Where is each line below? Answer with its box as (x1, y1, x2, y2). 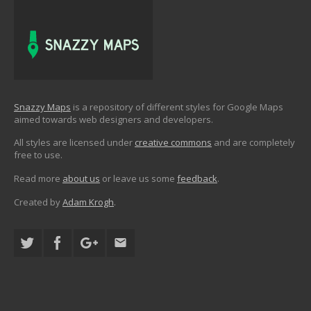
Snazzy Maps (14, 100, 71, 113)
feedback (177, 172, 217, 185)
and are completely (212, 136, 295, 149)
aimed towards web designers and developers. (14, 112, 213, 126)
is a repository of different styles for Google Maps (71, 100, 283, 113)
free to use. (14, 149, 62, 162)
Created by (14, 195, 62, 208)
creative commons (135, 136, 212, 149)
